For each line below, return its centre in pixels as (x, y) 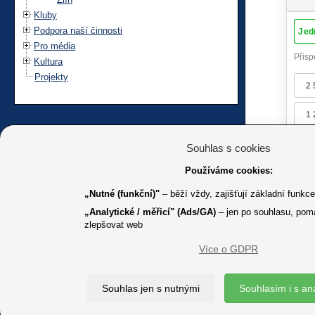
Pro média (54, 46)
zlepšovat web (114, 225)
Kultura (48, 61)
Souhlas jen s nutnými (150, 288)
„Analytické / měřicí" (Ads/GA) (150, 212)
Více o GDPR (229, 249)
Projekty (51, 77)
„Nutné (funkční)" (122, 194)
